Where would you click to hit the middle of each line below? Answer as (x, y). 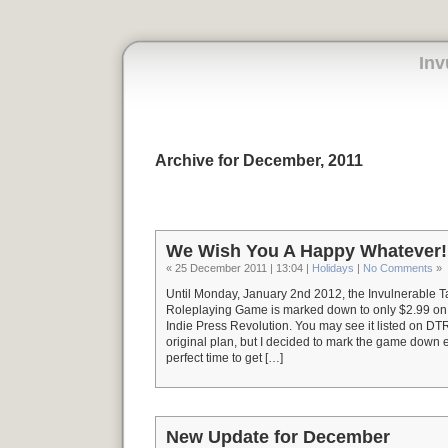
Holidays (333, 268)
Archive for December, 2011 (259, 160)
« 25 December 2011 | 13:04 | (239, 268)
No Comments (398, 268)
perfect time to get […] (224, 357)
